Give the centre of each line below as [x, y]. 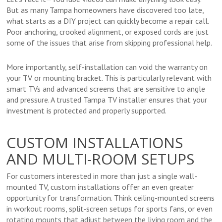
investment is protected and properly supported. [87, 111]
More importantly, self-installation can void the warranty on [107, 67]
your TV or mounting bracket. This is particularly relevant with [109, 78]
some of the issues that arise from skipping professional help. [110, 43]
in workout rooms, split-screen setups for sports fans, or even [110, 209]
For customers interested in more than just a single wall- [102, 176]
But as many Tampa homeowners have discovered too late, [105, 10]
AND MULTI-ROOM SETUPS [101, 159]
